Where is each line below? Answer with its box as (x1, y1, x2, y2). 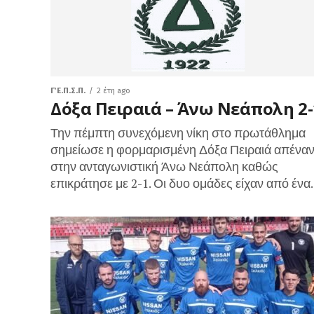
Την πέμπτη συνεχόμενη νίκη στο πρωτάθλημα (50, 125, 306, 141)
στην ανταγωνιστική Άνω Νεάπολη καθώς (50, 158, 278, 175)
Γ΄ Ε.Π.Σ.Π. (50, 86, 86, 95)
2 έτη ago (97, 86, 130, 95)
